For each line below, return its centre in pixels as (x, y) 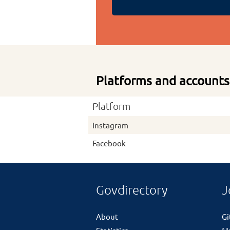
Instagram (110, 125)
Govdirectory (132, 190)
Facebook (109, 143)
